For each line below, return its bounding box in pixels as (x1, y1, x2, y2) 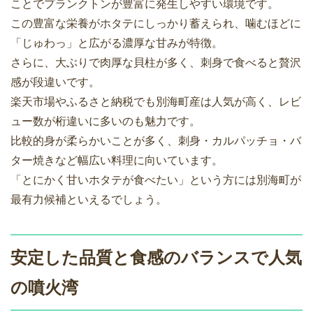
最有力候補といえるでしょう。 (10, 194, 167, 206)
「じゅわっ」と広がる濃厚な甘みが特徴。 (10, 37, 223, 50)
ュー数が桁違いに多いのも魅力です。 (10, 115, 201, 128)
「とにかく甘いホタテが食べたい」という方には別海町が (10, 174, 301, 187)
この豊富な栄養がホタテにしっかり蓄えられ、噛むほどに (10, 17, 301, 30)
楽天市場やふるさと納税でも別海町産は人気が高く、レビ (10, 96, 301, 108)
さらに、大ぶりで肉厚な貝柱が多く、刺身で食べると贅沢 (10, 57, 301, 69)
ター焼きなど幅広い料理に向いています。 (10, 154, 223, 167)
